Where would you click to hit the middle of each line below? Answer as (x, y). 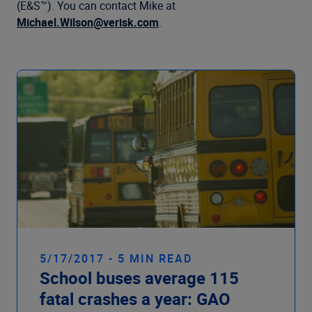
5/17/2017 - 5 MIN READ (116, 259)
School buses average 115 (139, 278)
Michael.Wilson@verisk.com (88, 22)
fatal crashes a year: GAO (135, 299)
